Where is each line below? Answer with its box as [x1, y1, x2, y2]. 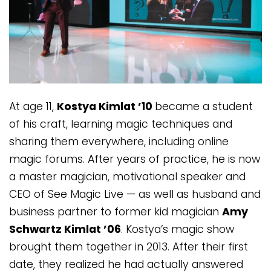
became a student [155, 99, 253, 114]
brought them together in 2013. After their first [9, 240, 248, 255]
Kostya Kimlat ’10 [57, 99, 155, 114]
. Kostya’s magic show [121, 222, 234, 237]
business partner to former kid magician [9, 204, 222, 220]
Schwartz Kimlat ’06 [9, 222, 121, 237]
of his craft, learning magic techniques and [9, 117, 232, 132]
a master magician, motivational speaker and [9, 169, 246, 184]
